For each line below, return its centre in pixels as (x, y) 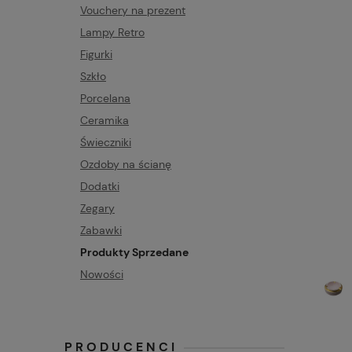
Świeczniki (106, 142)
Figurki (96, 54)
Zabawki (101, 230)
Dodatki (100, 186)
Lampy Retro (112, 32)
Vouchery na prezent (133, 10)
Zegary (97, 208)
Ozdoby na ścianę (126, 164)
